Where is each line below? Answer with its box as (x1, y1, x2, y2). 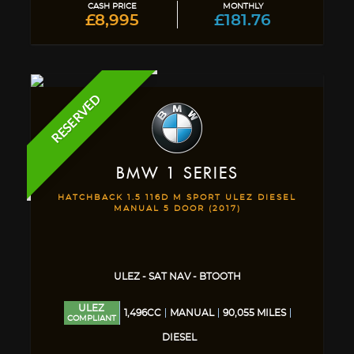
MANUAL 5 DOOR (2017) (113, 205, 241, 213)
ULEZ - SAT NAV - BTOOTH (113, 272, 241, 281)
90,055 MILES (222, 308, 286, 318)
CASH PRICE (87, 2, 137, 10)
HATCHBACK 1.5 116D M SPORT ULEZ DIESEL (58, 194, 296, 201)
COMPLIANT (66, 314, 116, 322)
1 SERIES (159, 164, 239, 183)
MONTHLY (222, 2, 263, 10)
